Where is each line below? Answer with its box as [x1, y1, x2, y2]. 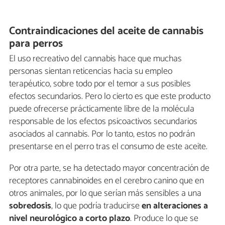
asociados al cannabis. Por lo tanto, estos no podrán [9, 127, 195, 142]
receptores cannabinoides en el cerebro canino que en [9, 173, 204, 189]
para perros [9, 34, 63, 53]
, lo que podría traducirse [51, 198, 142, 214]
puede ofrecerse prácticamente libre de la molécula [9, 101, 194, 117]
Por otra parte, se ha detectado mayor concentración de [9, 161, 209, 176]
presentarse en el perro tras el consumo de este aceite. [9, 139, 207, 155]
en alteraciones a [142, 198, 208, 214]
